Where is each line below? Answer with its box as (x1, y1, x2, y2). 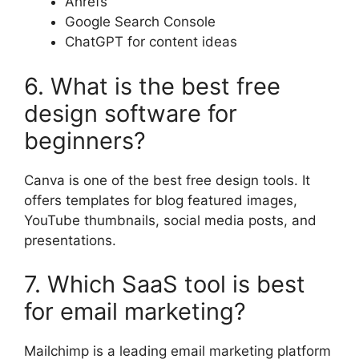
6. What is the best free (24, 71, 280, 100)
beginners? (24, 126, 146, 155)
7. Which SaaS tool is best (24, 270, 305, 299)
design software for (24, 99, 237, 127)
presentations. (24, 232, 116, 248)
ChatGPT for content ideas (65, 34, 237, 50)
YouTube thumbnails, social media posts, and (24, 212, 317, 228)
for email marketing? (24, 297, 246, 326)
